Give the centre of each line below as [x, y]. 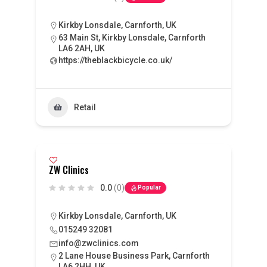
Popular [149, 187]
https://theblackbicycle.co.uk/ [115, 60]
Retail [85, 107]
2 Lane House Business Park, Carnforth [134, 256]
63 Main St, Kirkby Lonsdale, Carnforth [132, 38]
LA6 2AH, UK [81, 48]
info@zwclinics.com [98, 243]
